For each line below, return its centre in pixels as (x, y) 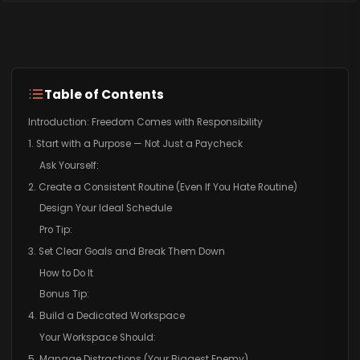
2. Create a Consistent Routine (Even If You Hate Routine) (162, 187)
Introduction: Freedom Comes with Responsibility (145, 123)
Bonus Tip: (64, 295)
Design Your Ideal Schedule (105, 209)
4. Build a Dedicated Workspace (106, 316)
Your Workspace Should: (97, 338)
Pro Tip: (55, 230)
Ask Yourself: (69, 165)
